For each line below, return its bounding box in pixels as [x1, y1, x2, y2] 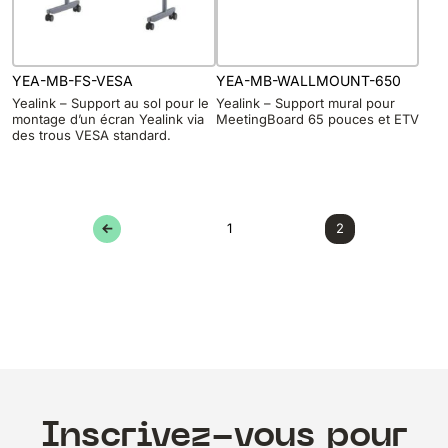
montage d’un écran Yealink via [12, 111, 204, 128]
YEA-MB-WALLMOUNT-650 [215, 71, 401, 89]
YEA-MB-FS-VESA [12, 71, 133, 89]
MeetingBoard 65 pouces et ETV [215, 111, 419, 128]
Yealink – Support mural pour [215, 95, 395, 112]
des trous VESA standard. [12, 127, 171, 144]
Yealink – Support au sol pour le [12, 95, 209, 112]
